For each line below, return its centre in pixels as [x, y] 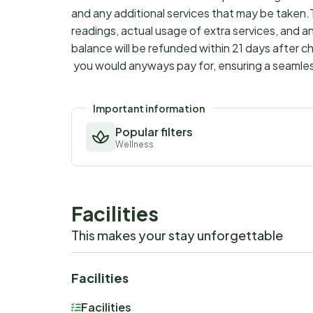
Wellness [134, 145]
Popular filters [154, 132]
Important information [149, 109]
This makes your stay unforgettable [177, 235]
